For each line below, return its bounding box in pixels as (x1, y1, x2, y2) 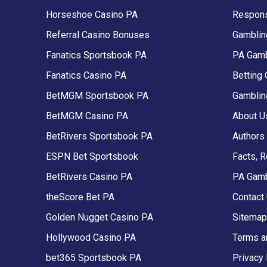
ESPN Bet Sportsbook (46, 150, 138, 162)
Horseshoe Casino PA (46, 8, 138, 20)
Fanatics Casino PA (46, 69, 126, 81)
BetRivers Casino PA (46, 170, 132, 182)
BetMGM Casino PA (46, 110, 128, 122)
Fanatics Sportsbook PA (46, 49, 147, 61)
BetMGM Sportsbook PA (46, 89, 148, 101)
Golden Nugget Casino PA (46, 211, 153, 223)
